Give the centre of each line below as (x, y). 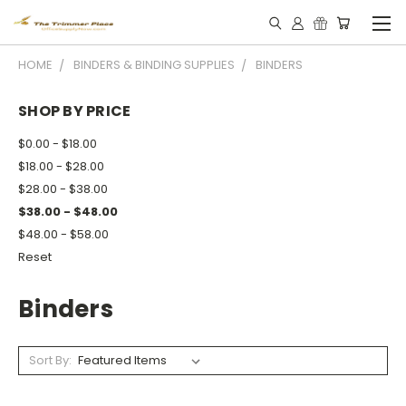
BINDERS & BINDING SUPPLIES (154, 65)
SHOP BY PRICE (75, 111)
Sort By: (50, 360)
